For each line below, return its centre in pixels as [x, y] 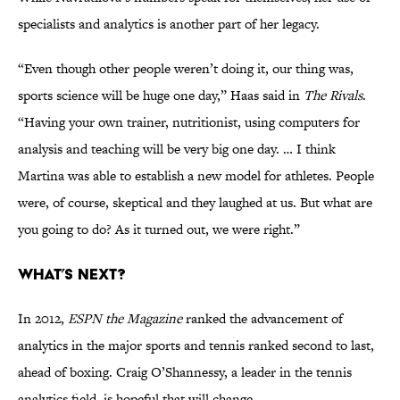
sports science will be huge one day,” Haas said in [161, 96]
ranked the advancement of [262, 319]
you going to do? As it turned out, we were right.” [159, 229]
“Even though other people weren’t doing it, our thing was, [186, 69]
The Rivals [333, 96]
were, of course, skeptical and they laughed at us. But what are [195, 203]
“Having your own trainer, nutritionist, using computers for [189, 122]
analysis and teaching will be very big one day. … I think [177, 149]
